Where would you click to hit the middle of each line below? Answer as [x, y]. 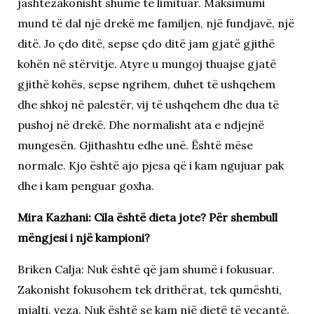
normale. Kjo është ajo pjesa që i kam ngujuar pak [150, 165]
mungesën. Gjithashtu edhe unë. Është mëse [135, 145]
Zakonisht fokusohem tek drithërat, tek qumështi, [149, 289]
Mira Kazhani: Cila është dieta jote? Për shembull [147, 217]
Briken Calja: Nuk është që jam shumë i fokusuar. [146, 269]
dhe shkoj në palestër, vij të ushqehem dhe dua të [148, 104]
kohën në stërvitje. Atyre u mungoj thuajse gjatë [146, 63]
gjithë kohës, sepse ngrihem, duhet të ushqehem [146, 84]
